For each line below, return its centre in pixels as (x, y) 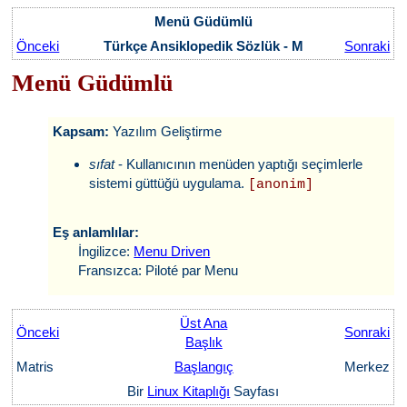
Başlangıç (203, 367)
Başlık (203, 342)
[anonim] (281, 185)
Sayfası (255, 391)
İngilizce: (94, 251)
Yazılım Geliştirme (168, 131)
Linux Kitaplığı (189, 391)
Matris (37, 367)
